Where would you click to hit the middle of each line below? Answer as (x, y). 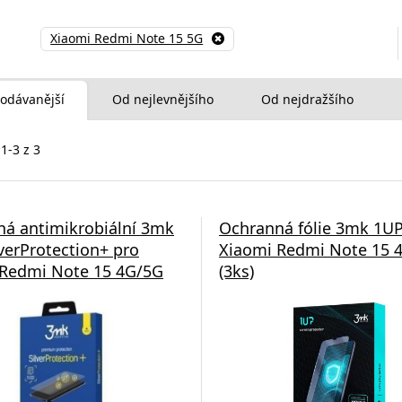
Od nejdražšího (307, 99)
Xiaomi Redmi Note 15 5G (127, 38)
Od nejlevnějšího (163, 99)
